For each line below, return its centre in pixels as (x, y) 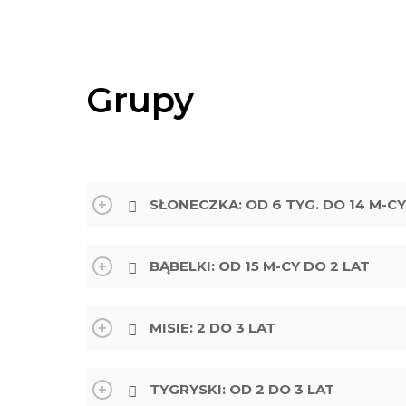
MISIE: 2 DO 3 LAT (213, 328)
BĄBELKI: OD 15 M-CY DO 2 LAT (260, 266)
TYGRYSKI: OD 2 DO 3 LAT (242, 390)
